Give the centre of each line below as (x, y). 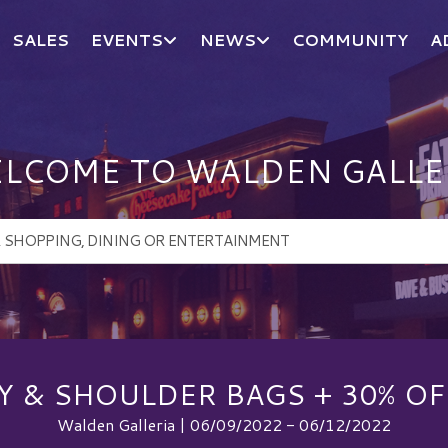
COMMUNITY (350, 39)
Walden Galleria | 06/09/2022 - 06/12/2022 (224, 424)
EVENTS (127, 39)
